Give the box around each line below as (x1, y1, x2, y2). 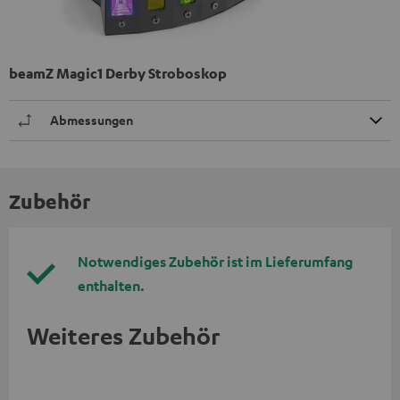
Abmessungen (50, 111, 133, 129)
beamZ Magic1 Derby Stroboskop (9, 63, 227, 82)
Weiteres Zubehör (27, 321, 221, 350)
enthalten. (78, 276, 145, 295)
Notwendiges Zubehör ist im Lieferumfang (78, 252, 353, 271)
